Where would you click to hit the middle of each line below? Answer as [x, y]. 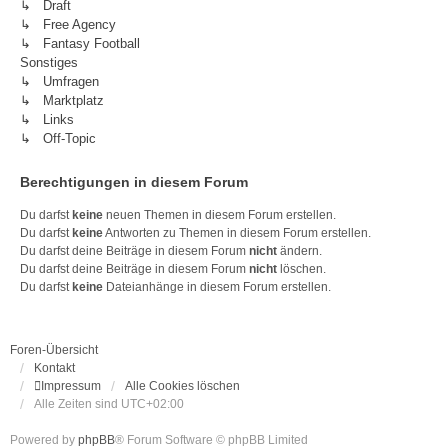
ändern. [299, 251]
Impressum [71, 386]
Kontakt [54, 368]
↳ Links [47, 119]
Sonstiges [49, 62]
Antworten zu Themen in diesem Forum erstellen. [237, 233]
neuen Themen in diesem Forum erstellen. [219, 215]
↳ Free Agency [68, 24]
